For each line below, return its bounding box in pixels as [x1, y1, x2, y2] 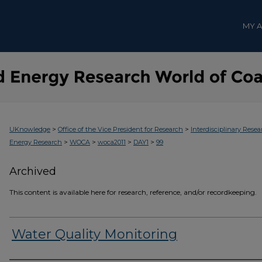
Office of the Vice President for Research [58, 125, 183, 133]
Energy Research [9, 138, 62, 146]
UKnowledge [9, 125, 50, 133]
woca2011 [98, 138, 126, 146]
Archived [9, 165, 56, 178]
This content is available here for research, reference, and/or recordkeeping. [9, 188, 257, 196]
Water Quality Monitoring [12, 226, 177, 242]
